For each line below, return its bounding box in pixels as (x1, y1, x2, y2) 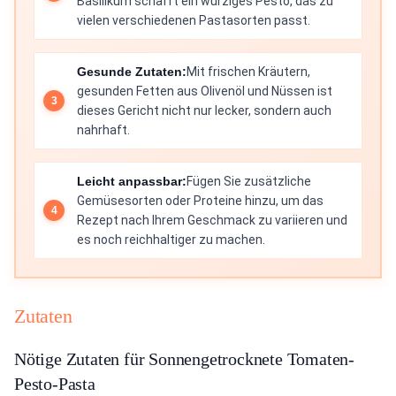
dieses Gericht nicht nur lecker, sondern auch (77, 103, 331, 118)
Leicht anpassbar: (77, 174, 187, 189)
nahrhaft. (77, 123, 130, 138)
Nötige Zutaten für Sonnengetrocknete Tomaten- (14, 349, 354, 369)
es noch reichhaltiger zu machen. (77, 232, 265, 247)
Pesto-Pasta (14, 374, 95, 394)
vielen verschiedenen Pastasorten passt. (77, 13, 310, 28)
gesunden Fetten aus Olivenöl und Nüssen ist (77, 84, 332, 99)
